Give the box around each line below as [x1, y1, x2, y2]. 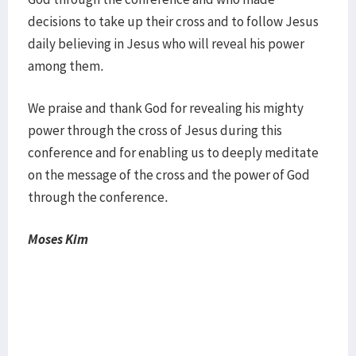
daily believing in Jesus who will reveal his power [28, 35, 304, 52]
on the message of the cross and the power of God [28, 166, 310, 184]
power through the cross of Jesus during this [28, 122, 282, 139]
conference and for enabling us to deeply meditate [28, 144, 319, 161]
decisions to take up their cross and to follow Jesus [28, 13, 319, 30]
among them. [28, 57, 104, 75]
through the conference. [28, 188, 173, 206]
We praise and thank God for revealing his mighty [28, 99, 304, 117]
